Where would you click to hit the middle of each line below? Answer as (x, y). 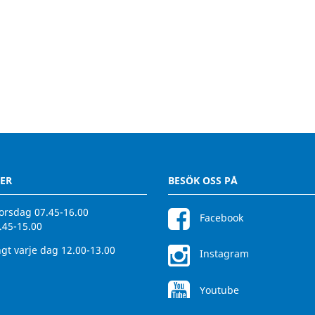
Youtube (218, 290)
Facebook (220, 218)
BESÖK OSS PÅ (203, 181)
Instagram (223, 254)
